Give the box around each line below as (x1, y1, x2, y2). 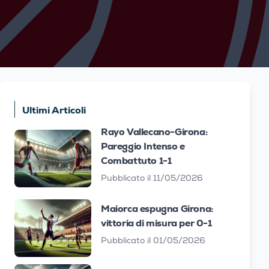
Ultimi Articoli (22, 104, 86, 116)
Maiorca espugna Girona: (101, 202, 213, 215)
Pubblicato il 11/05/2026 (101, 175, 203, 183)
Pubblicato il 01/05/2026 (101, 237, 205, 246)
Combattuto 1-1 (101, 154, 172, 167)
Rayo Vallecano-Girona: (101, 125, 208, 138)
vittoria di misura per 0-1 (101, 217, 212, 229)
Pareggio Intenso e (101, 140, 185, 153)
